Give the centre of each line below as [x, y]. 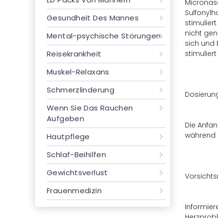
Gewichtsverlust [77, 173]
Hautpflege [68, 136]
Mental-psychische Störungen [104, 36]
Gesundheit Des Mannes [93, 18]
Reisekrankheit [74, 54]
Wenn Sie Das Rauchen [90, 108]
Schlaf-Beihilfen [77, 154]
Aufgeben [66, 118]
